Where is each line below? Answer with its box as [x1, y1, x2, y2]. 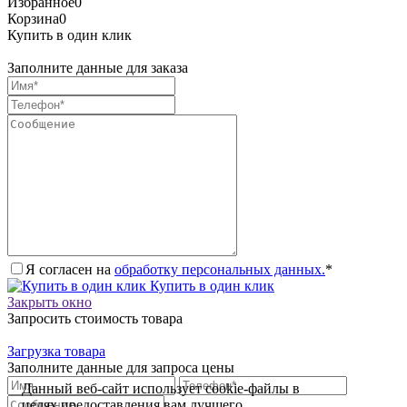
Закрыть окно [7, 294, 92, 311]
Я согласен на [25, 262, 114, 278]
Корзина [7, 11, 59, 27]
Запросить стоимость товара [7, 311, 183, 327]
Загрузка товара [7, 343, 105, 360]
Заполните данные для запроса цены [7, 360, 234, 376]
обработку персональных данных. [114, 262, 325, 278]
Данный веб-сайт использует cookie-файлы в [22, 381, 301, 396]
